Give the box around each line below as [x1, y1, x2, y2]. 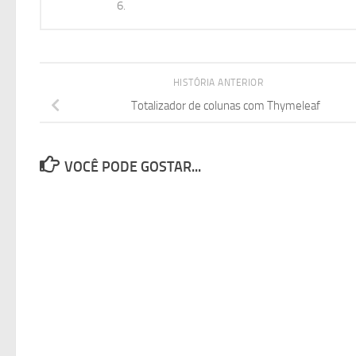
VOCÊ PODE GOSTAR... [64, 157, 201, 176]
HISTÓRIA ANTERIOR [172, 77, 266, 88]
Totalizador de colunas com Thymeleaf [131, 98, 320, 113]
